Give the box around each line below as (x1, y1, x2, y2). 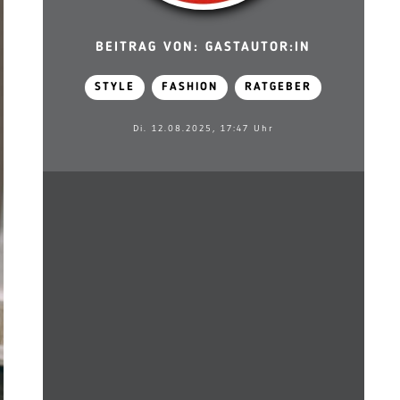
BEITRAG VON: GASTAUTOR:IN (96, 41, 312, 54)
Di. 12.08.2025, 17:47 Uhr (132, 122, 274, 134)
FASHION (162, 81, 219, 93)
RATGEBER (245, 81, 312, 93)
